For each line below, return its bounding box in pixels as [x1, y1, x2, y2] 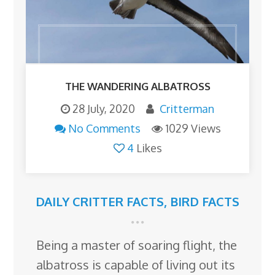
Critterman [160, 102, 214, 116]
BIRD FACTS [170, 193, 239, 210]
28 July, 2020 [72, 102, 135, 116]
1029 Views [165, 122, 221, 136]
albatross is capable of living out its [36, 257, 236, 273]
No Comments [68, 122, 141, 136]
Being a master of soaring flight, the [36, 237, 238, 254]
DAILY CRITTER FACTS [36, 193, 164, 210]
